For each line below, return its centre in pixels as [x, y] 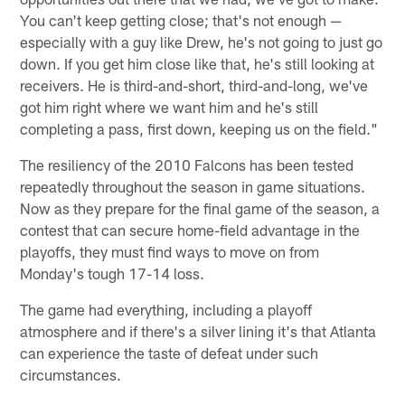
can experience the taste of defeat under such [170, 352]
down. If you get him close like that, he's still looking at [198, 63]
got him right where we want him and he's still [170, 106]
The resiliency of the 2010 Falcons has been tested [187, 164]
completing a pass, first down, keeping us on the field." [199, 128]
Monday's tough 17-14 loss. [113, 273]
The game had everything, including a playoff [166, 309]
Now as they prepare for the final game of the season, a [200, 207]
